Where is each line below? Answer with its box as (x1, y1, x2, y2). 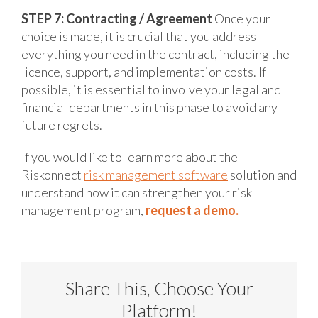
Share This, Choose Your (65, 277, 253, 300)
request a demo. (146, 202, 238, 218)
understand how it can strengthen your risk (21, 184, 252, 200)
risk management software (84, 166, 228, 182)
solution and (228, 166, 297, 182)
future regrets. (21, 116, 102, 133)
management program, (21, 202, 146, 218)
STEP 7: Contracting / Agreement (21, 10, 212, 26)
